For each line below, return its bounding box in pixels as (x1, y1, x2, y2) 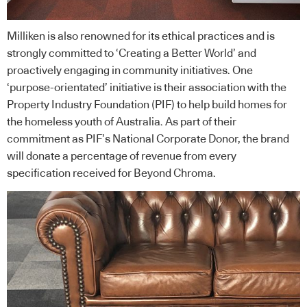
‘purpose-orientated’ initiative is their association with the (7, 82, 286, 94)
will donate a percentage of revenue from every (7, 151, 236, 162)
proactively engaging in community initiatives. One (7, 65, 253, 77)
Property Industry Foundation (7, 99, 149, 111)
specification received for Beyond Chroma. (7, 168, 216, 180)
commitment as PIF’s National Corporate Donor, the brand (7, 134, 289, 145)
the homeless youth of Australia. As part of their (7, 116, 236, 128)
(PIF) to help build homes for (149, 99, 287, 111)
